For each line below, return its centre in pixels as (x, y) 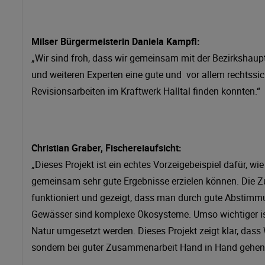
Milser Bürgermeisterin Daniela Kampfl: (116, 41)
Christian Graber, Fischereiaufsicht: (106, 148)
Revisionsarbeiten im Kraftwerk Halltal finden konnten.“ (146, 91)
